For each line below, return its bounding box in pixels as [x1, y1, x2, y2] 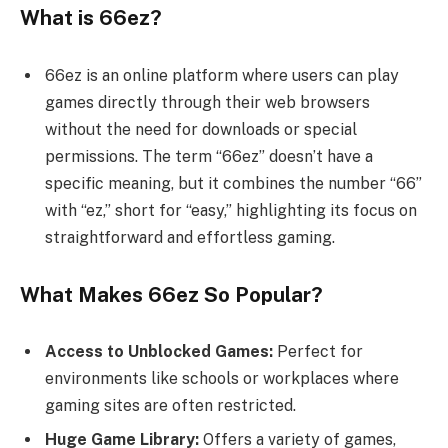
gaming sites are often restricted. [45, 396, 296, 416]
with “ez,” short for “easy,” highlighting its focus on [45, 201, 417, 220]
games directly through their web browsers [45, 93, 370, 112]
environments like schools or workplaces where [45, 369, 399, 389]
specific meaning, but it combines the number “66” [45, 174, 422, 193]
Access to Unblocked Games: [45, 342, 277, 362]
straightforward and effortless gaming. [45, 228, 335, 247]
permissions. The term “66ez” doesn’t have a [45, 147, 373, 166]
